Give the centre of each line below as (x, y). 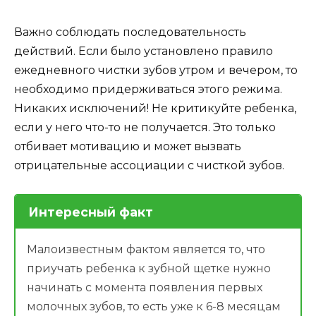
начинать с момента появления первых (145, 287)
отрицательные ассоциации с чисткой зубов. (149, 165)
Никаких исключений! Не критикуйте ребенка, (155, 108)
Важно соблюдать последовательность (130, 32)
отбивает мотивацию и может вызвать (128, 146)
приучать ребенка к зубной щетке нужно (149, 268)
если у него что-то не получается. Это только (145, 127)
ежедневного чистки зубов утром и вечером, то (156, 70)
